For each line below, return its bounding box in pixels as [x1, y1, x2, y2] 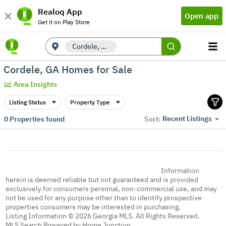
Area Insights [14, 80, 58, 89]
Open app [185, 11, 218, 21]
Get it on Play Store [38, 18, 90, 26]
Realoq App [38, 6, 82, 17]
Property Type [70, 98, 110, 106]
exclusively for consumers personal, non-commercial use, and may [6, 184, 217, 193]
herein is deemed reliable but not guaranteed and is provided [6, 175, 199, 184]
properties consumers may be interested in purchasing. [6, 202, 181, 211]
